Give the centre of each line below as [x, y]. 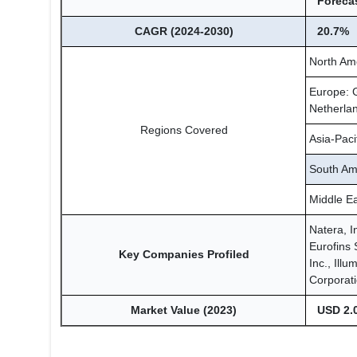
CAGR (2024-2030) [184, 31]
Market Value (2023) [184, 310]
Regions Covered [184, 130]
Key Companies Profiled [184, 254]
